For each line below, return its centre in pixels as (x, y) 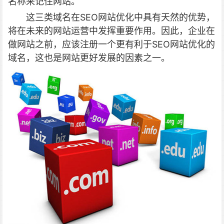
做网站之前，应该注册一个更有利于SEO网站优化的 (111, 44)
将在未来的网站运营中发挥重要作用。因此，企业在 (111, 31)
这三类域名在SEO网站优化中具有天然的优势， (120, 17)
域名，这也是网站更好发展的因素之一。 (89, 58)
